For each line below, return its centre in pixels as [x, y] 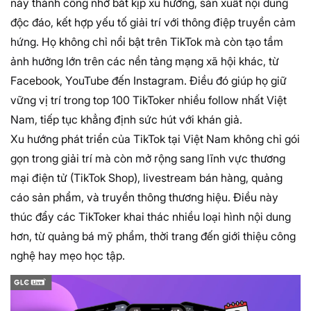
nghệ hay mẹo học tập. [68, 255]
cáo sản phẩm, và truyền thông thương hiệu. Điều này [144, 197]
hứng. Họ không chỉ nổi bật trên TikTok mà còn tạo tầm [147, 41]
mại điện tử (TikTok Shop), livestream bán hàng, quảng [146, 177]
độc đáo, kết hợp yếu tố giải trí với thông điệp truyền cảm [153, 22]
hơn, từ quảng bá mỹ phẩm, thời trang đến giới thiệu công [153, 236]
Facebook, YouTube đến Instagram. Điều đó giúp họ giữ [149, 80]
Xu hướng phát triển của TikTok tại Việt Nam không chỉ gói [155, 138]
